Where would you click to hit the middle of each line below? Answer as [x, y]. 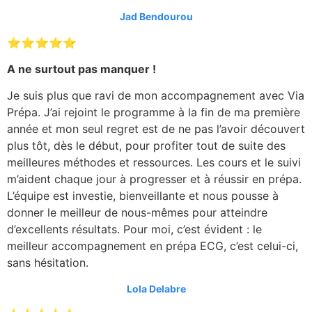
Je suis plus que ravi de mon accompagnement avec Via [156, 96]
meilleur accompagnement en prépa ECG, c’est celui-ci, [153, 246]
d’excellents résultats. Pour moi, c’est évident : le [134, 229]
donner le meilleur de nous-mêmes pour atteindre [137, 213]
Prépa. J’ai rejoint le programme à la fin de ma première [154, 112]
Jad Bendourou [156, 17]
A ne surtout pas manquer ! [81, 69]
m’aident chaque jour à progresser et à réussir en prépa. [154, 179]
